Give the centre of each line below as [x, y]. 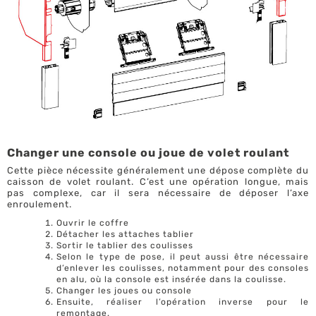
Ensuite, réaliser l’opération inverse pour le [183, 302]
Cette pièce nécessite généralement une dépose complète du [158, 170]
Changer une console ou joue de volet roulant [148, 152]
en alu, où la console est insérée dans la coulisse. [171, 279]
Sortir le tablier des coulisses [125, 245]
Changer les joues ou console [124, 290]
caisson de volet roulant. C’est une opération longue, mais [158, 181]
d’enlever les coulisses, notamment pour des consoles [183, 268]
